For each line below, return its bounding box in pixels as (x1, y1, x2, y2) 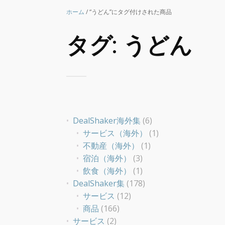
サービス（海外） (83, 128, 147, 139)
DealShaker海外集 (73, 115, 141, 127)
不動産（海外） (83, 140, 139, 152)
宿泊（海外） (83, 153, 131, 164)
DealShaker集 (73, 178, 125, 189)
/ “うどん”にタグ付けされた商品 (84, 8, 172, 17)
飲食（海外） (83, 165, 131, 177)
